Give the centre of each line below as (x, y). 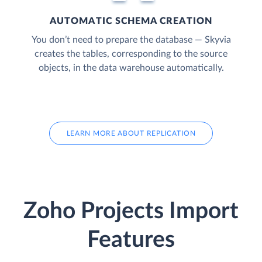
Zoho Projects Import (131, 212)
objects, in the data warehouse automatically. (131, 68)
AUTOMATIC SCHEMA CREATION (131, 21)
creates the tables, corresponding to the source (131, 54)
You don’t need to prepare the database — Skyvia (131, 39)
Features (131, 240)
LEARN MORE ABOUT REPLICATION (131, 133)
